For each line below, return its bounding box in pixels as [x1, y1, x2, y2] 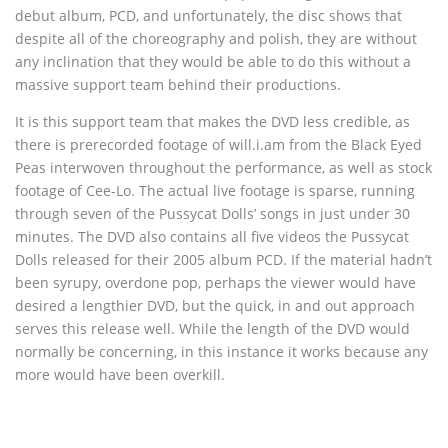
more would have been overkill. [15, 365, 225, 384]
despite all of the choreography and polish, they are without [15, 29, 417, 48]
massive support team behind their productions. [15, 75, 341, 94]
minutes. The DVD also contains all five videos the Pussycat [15, 227, 409, 246]
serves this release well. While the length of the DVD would [15, 319, 410, 338]
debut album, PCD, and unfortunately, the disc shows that [15, 6, 402, 25]
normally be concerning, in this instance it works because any [15, 342, 428, 361]
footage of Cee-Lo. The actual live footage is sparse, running [15, 181, 415, 200]
